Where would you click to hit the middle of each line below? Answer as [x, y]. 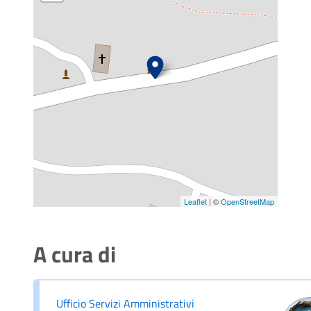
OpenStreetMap [247, 201]
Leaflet [195, 201]
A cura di [75, 254]
